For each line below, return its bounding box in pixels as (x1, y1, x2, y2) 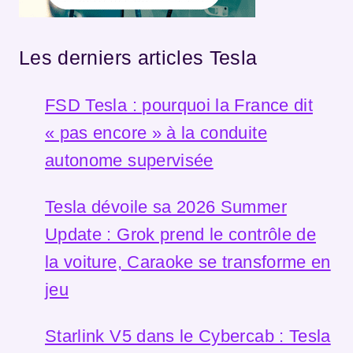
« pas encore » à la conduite (45, 122, 267, 143)
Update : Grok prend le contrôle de (45, 224, 316, 244)
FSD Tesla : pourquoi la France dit (45, 95, 313, 115)
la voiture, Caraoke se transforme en (45, 251, 331, 272)
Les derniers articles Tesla (19, 46, 258, 69)
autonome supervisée (45, 150, 214, 170)
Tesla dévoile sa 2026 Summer (45, 196, 287, 217)
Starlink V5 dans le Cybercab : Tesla (45, 325, 331, 346)
